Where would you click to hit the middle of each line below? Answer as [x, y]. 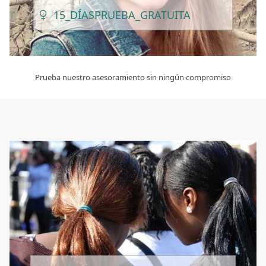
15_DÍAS [74, 15]
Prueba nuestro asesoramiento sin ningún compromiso [133, 77]
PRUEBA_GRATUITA [142, 15]
